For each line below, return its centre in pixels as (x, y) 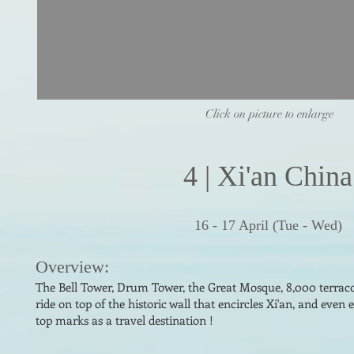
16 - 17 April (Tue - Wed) (268, 225)
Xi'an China (285, 176)
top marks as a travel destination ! (124, 320)
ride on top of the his (89, 303)
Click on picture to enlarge (269, 114)
